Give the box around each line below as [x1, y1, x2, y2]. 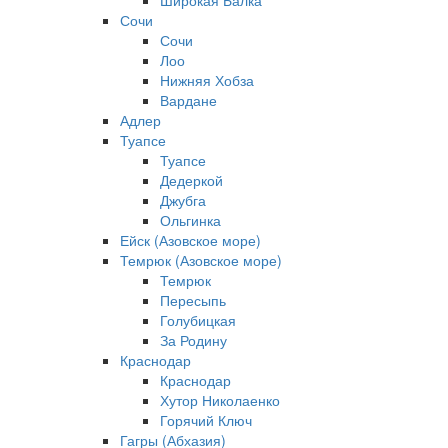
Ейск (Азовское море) [120, 230, 261, 250]
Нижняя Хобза [160, 70, 254, 90]
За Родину [160, 330, 227, 350]
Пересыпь [160, 290, 226, 310]
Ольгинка [160, 210, 221, 230]
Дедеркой [160, 170, 223, 190]
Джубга [160, 190, 206, 210]
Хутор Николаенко [160, 390, 280, 410]
